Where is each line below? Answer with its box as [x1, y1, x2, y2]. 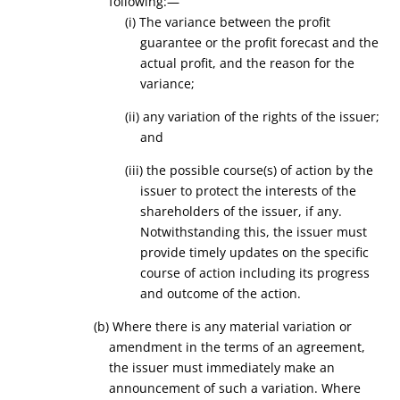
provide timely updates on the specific [140, 244, 370, 261]
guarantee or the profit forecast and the [140, 34, 379, 51]
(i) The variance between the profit [124, 13, 330, 30]
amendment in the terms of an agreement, [109, 338, 366, 355]
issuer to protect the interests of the [140, 182, 357, 199]
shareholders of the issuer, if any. [140, 203, 343, 220]
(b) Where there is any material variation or [93, 318, 352, 335]
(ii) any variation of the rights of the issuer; [124, 108, 379, 125]
